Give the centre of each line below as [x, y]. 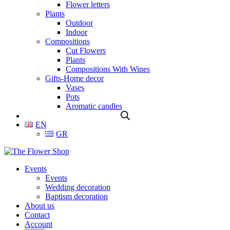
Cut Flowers [86, 50]
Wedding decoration [78, 187]
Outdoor [79, 23]
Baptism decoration [76, 196]
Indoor [76, 32]
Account [39, 224]
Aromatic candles [94, 106]
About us [40, 205]
